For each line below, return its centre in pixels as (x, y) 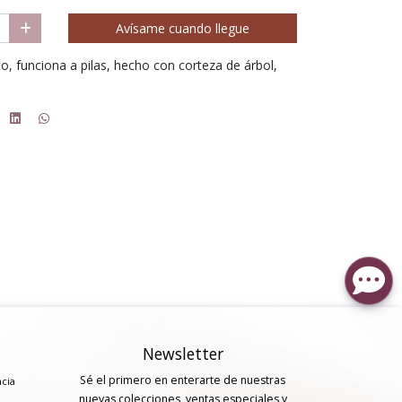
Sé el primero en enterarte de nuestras (183, 380)
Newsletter (183, 353)
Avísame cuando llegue (183, 28)
